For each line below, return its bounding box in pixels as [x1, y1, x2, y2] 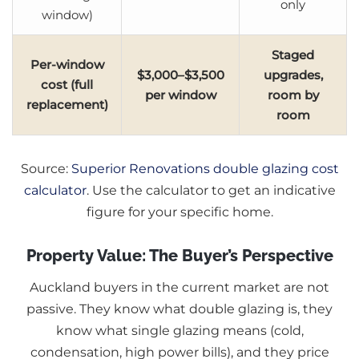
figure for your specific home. [86, 204, 273, 220]
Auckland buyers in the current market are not [30, 279, 329, 295]
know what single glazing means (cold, [55, 322, 304, 338]
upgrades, [263, 67, 323, 83]
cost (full [41, 76, 93, 92]
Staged [272, 46, 314, 63]
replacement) [26, 96, 108, 112]
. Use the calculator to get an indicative [86, 182, 336, 198]
